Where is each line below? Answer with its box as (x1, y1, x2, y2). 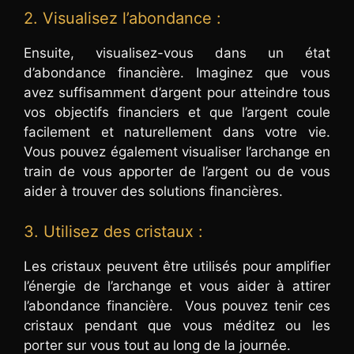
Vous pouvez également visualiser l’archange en (24, 144, 330, 160)
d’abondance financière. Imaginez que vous (24, 65, 330, 81)
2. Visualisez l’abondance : (24, 9, 221, 28)
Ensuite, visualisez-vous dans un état (24, 45, 330, 62)
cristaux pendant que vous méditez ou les (24, 317, 330, 333)
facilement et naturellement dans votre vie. (24, 124, 330, 141)
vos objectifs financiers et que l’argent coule (24, 104, 330, 121)
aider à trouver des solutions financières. (24, 183, 283, 200)
